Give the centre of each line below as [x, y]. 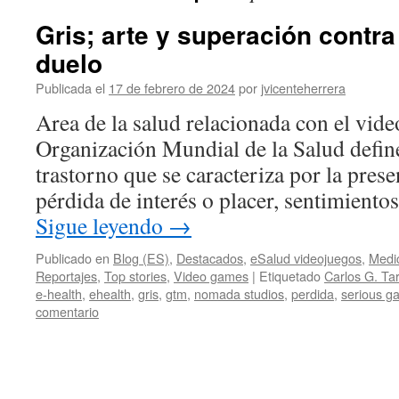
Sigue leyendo [102, 225]
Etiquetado [290, 276]
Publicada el [70, 88]
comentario [67, 311]
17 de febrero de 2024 [172, 88]
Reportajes [66, 276]
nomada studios [239, 293]
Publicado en [73, 258]
